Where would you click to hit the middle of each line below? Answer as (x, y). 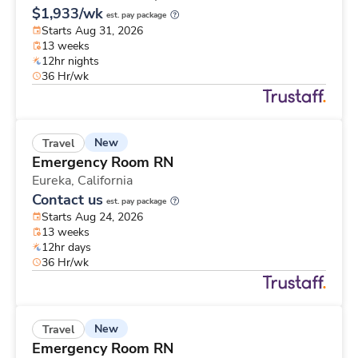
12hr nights (70, 61)
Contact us (68, 199)
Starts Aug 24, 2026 (92, 217)
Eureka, (55, 180)
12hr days (66, 247)
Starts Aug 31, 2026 (92, 30)
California (105, 180)
